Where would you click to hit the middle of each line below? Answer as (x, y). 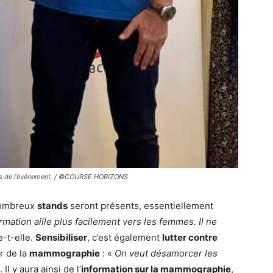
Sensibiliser (61, 238)
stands (52, 206)
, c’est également (125, 238)
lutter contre (190, 238)
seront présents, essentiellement (140, 206)
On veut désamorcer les (166, 253)
